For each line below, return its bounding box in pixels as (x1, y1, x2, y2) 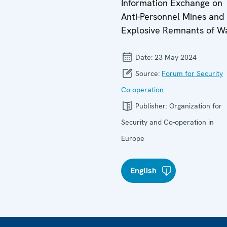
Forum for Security (162, 69, 223, 78)
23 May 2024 (155, 53, 197, 62)
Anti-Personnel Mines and (121, 11, 224, 22)
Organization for (169, 101, 222, 110)
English (130, 165, 157, 176)
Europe (121, 134, 144, 143)
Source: (133, 69, 162, 78)
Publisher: (133, 101, 169, 110)
